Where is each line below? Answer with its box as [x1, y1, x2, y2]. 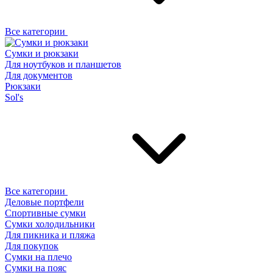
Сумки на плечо [5, 252, 72, 262]
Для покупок [5, 241, 58, 251]
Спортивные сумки [5, 208, 86, 218]
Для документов [5, 70, 73, 80]
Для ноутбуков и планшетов [5, 59, 121, 69]
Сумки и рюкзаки [5, 48, 79, 58]
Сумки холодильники [5, 219, 95, 229]
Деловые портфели [5, 197, 84, 207]
